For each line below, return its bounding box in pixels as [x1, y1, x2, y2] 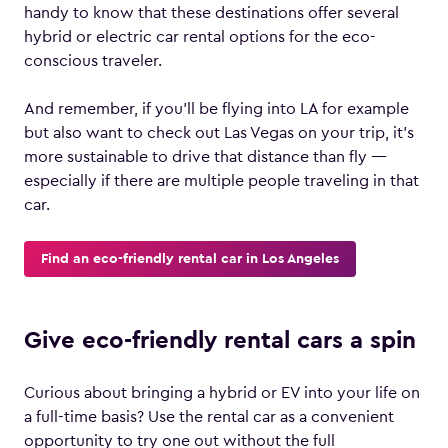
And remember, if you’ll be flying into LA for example [24, 101, 409, 117]
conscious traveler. [24, 53, 162, 69]
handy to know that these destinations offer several [24, 5, 399, 21]
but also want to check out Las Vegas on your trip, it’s [24, 125, 414, 141]
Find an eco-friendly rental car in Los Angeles [41, 252, 339, 266]
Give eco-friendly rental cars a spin [24, 329, 416, 353]
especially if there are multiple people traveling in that [24, 173, 419, 189]
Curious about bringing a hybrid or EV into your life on [24, 385, 420, 401]
